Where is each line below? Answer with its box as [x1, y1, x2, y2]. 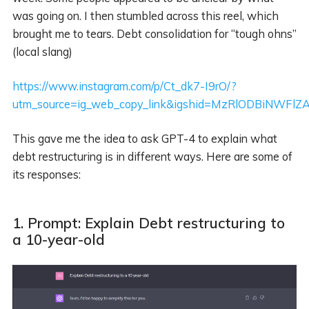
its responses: [12, 168, 81, 182]
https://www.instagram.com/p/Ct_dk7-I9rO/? [12, 79, 237, 93]
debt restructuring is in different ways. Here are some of [12, 150, 292, 164]
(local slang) [12, 44, 72, 59]
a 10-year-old [12, 230, 105, 249]
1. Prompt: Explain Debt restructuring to [12, 214, 285, 232]
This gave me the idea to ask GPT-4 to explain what [12, 132, 277, 146]
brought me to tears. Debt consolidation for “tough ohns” [12, 26, 297, 41]
